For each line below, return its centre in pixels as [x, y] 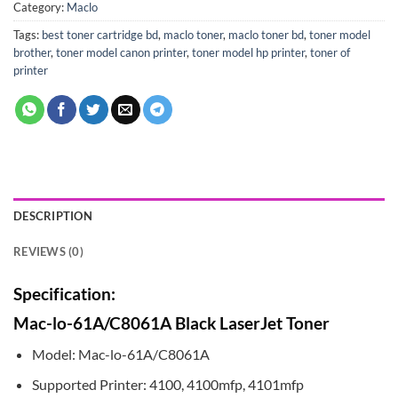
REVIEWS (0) [48, 251]
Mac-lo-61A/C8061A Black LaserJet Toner [171, 323]
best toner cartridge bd [100, 34]
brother [32, 52]
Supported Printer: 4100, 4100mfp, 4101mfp [167, 385]
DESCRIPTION [53, 215]
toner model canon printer [121, 52]
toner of [330, 52]
